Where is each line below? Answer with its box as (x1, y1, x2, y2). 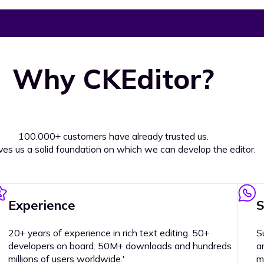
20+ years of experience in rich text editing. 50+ (8, 227, 209, 239)
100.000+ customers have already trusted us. (18, 130, 209, 142)
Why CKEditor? (12, 61, 214, 97)
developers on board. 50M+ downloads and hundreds (8, 240, 232, 252)
